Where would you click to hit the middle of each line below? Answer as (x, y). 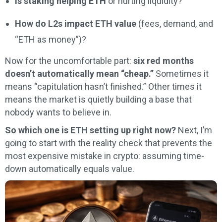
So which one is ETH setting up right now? (90, 130)
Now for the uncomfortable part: (69, 61)
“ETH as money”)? (51, 40)
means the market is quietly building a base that (98, 100)
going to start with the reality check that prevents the (109, 143)
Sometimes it (181, 74)
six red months (164, 61)
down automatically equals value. (70, 169)
